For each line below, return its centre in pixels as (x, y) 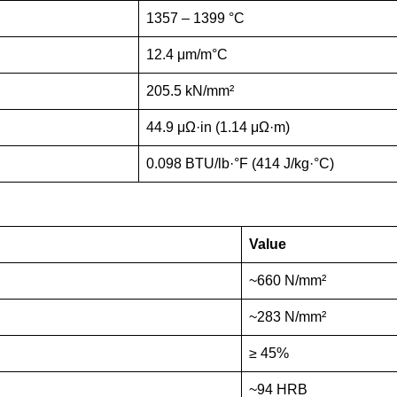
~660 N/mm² (288, 280)
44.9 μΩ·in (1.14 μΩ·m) (218, 127)
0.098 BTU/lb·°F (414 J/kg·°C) (240, 163)
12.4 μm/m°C (187, 54)
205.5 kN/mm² (190, 91)
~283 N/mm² (288, 317)
